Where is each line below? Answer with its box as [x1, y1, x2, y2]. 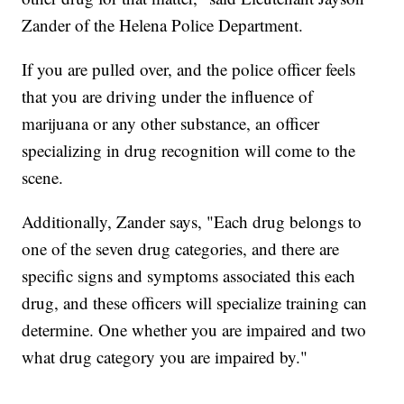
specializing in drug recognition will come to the [22, 138, 356, 161]
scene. [22, 165, 64, 188]
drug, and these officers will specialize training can [22, 290, 368, 314]
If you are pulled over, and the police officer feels [22, 57, 356, 80]
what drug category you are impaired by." [22, 344, 308, 368]
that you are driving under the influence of [22, 84, 314, 107]
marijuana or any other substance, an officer [22, 111, 320, 134]
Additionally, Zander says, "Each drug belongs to [22, 209, 363, 233]
